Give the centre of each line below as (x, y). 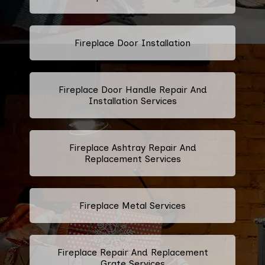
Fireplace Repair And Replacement (132, 252)
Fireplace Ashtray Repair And (132, 147)
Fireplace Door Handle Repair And (132, 89)
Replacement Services (132, 159)
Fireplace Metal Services (132, 205)
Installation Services (132, 101)
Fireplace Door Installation (132, 43)
